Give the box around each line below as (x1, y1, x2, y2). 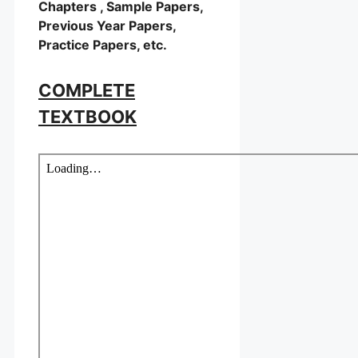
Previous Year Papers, (38, 17, 176, 34)
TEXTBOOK (38, 105, 137, 127)
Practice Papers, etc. (38, 36, 167, 53)
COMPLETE (38, 79, 135, 101)
